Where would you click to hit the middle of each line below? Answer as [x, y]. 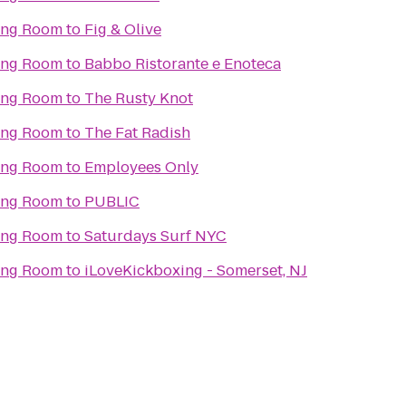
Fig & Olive [123, 29]
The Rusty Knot [139, 98]
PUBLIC [112, 202]
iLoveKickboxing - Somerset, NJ [196, 271]
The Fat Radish [137, 133]
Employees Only [141, 167]
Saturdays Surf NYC [155, 236]
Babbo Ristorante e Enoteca [183, 64]
